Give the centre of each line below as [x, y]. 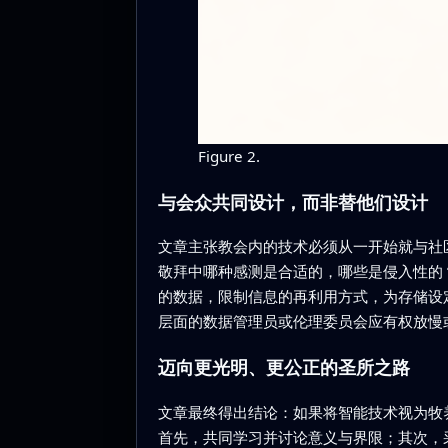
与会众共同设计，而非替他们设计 [292, 201]
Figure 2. [228, 155]
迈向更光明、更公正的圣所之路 [283, 367]
